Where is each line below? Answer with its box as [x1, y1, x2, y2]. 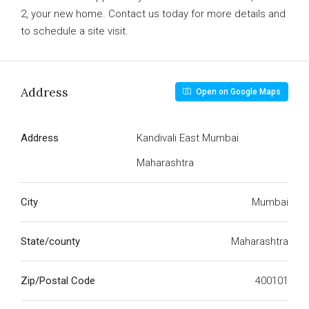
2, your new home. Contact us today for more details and [21, 8, 286, 20]
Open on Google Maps [194, 87, 281, 97]
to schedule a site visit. [21, 25, 128, 37]
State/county [21, 235, 80, 248]
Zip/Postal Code [21, 275, 95, 287]
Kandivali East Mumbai [137, 132, 239, 144]
